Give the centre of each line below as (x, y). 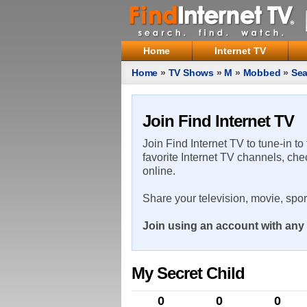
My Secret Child (188, 273)
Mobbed (262, 73)
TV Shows (191, 73)
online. (159, 171)
